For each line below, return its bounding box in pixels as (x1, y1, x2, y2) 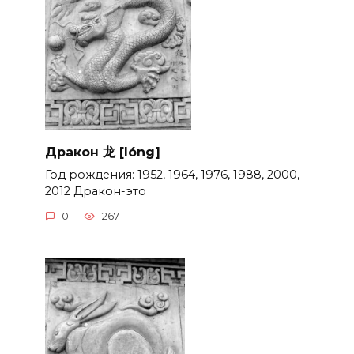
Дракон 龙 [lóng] (44, 144, 160, 160)
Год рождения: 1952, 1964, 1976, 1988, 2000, (44, 167, 299, 182)
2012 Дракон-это (44, 183, 146, 198)
